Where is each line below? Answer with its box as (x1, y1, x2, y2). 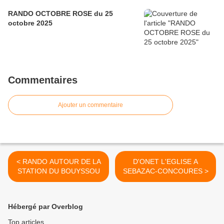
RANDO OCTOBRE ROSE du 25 (8, 9, 113, 18)
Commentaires (8, 74, 77, 86)
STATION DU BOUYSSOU (17, 167, 100, 175)
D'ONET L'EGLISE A (133, 157, 198, 166)
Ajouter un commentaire (58, 101, 123, 109)
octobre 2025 (8, 19, 52, 27)
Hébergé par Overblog (8, 202, 83, 211)
